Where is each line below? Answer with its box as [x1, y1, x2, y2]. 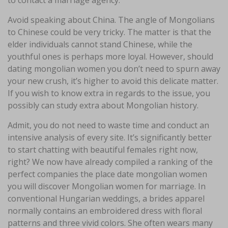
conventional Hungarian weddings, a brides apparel [8, 192, 205, 204]
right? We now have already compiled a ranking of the [8, 156, 213, 167]
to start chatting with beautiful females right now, [8, 144, 198, 155]
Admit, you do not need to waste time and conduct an [8, 119, 209, 131]
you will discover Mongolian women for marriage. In [8, 180, 206, 192]
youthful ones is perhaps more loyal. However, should [8, 50, 213, 62]
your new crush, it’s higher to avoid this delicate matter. [8, 75, 218, 87]
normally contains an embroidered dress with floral [8, 205, 202, 216]
